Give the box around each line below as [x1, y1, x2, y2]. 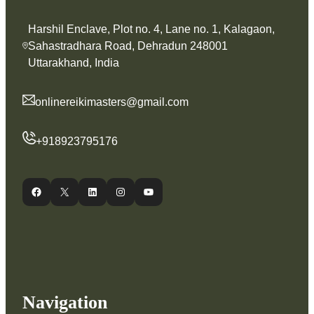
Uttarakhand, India [27, 57, 119, 69]
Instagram [114, 184, 123, 197]
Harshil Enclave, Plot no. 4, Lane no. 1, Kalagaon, [27, 23, 275, 36]
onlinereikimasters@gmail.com [35, 96, 189, 109]
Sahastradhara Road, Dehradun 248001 [27, 40, 228, 53]
